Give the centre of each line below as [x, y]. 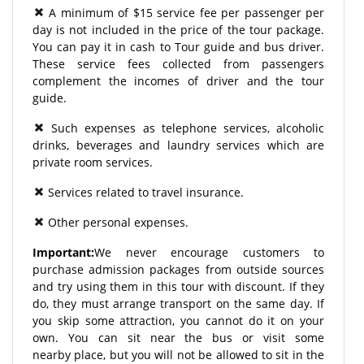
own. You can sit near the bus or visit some [178, 337]
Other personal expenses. [117, 222]
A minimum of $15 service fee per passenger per [184, 12]
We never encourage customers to [209, 252]
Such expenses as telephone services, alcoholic [184, 128]
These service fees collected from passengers [178, 63]
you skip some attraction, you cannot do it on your [178, 320]
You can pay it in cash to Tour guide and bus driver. [178, 46]
